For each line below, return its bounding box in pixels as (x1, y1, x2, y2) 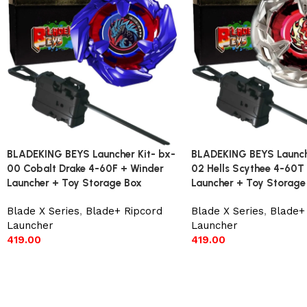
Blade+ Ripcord (86, 205, 162, 218)
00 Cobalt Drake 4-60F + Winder (7, 162, 164, 175)
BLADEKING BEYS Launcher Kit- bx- (7, 148, 175, 161)
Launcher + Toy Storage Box (7, 177, 142, 190)
